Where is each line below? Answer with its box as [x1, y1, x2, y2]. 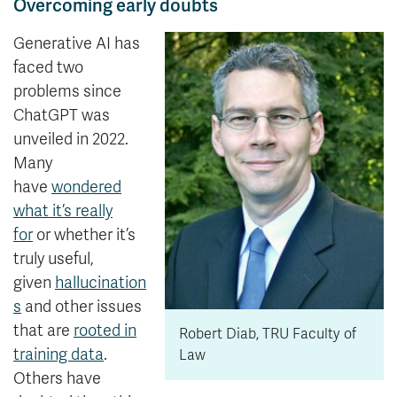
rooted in [74, 321, 136, 341]
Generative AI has [13, 34, 140, 54]
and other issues [21, 297, 142, 317]
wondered [51, 177, 121, 198]
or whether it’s [33, 225, 136, 245]
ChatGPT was [13, 105, 110, 126]
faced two [13, 58, 83, 78]
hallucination [55, 273, 146, 293]
